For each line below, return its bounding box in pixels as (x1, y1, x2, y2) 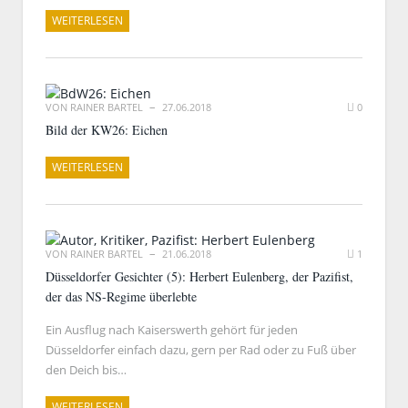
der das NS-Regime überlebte (46, 288, 197, 305)
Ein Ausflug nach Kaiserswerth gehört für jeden (46, 321, 298, 338)
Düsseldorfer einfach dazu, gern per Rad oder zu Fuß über (46, 342, 356, 358)
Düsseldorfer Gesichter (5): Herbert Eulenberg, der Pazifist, (46, 268, 353, 285)
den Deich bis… (46, 362, 127, 378)
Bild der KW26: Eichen (46, 121, 168, 138)
